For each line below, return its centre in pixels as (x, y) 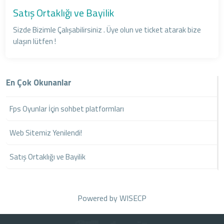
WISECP (133, 198)
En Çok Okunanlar (39, 82)
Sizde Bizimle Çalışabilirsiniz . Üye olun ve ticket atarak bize (107, 29)
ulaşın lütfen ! (35, 41)
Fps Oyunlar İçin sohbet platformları (67, 108)
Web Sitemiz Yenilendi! (46, 132)
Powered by (98, 198)
